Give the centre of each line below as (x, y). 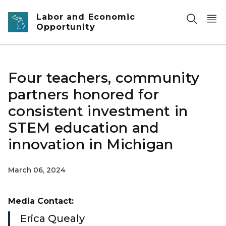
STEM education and (84, 128)
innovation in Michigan (91, 144)
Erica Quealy (52, 218)
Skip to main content (45, 11)
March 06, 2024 (37, 170)
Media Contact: (41, 201)
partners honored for (83, 94)
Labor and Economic (86, 17)
